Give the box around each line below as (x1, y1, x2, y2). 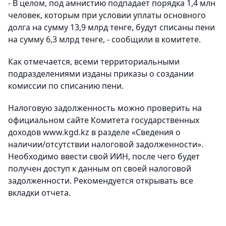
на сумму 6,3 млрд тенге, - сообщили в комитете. (8, 34, 201, 45)
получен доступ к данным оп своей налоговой (8, 163, 191, 174)
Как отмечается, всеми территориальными (8, 56, 180, 67)
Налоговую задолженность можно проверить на (8, 102, 202, 114)
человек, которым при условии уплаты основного (8, 10, 206, 21)
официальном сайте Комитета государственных (8, 115, 199, 126)
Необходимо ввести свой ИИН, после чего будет (8, 151, 200, 162)
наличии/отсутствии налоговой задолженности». (8, 139, 203, 150)
